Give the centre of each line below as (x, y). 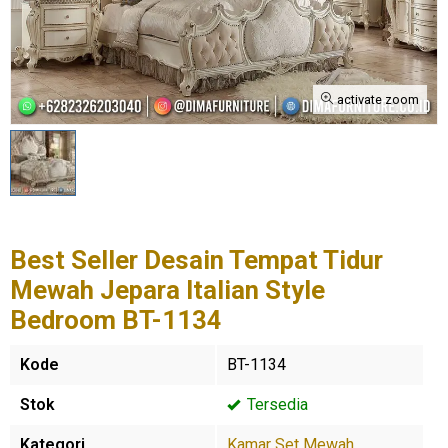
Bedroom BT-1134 (116, 320)
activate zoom (376, 99)
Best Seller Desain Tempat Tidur (196, 260)
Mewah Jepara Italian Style (167, 290)
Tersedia (275, 404)
